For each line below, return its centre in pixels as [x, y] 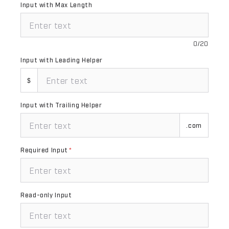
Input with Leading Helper [62, 60]
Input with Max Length [56, 5]
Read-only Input [46, 195]
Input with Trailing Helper [61, 105]
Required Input [44, 150]
